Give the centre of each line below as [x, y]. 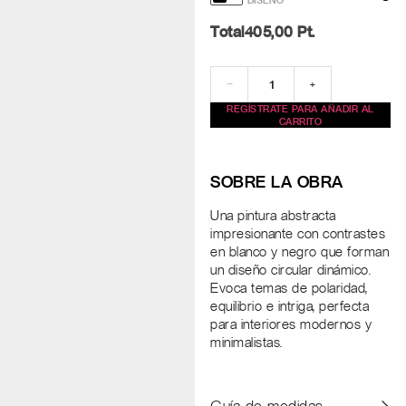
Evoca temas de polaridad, [289, 289]
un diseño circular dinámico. [291, 271]
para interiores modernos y [291, 325]
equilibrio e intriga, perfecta [290, 307]
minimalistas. [246, 343]
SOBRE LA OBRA [277, 182]
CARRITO [300, 122]
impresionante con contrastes [298, 234]
